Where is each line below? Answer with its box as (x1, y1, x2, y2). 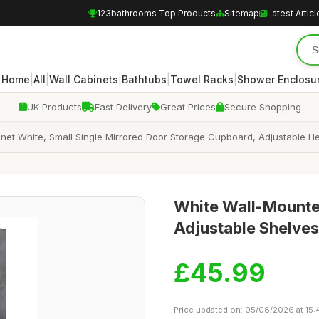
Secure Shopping (224, 101, 301, 113)
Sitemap (224, 7, 259, 19)
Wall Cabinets (48, 73, 118, 85)
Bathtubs (121, 73, 167, 85)
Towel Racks (169, 73, 234, 85)
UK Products (26, 101, 82, 113)
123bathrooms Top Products (97, 7, 216, 19)
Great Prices (159, 101, 216, 113)
